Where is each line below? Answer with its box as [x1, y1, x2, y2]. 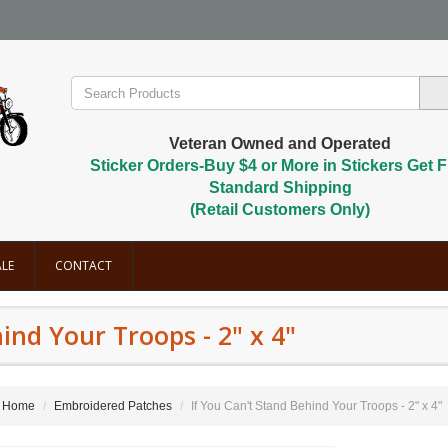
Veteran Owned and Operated [169, 135, 392, 152]
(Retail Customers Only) [190, 201, 371, 218]
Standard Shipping [208, 179, 352, 196]
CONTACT [55, 257, 112, 274]
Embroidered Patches [53, 399, 172, 413]
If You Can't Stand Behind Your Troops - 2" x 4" [190, 399, 442, 413]
